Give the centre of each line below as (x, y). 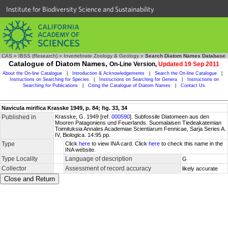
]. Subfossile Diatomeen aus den (169, 117)
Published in (19, 117)
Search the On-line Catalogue (186, 73)
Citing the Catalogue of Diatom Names (129, 85)
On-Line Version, (134, 64)
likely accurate (200, 168)
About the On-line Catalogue (32, 73)
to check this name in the (191, 144)
